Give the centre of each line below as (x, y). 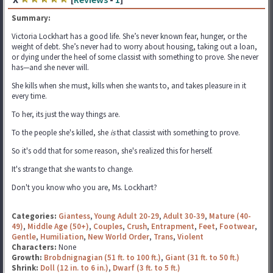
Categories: (34, 216)
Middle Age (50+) (58, 226)
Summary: (31, 18)
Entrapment (173, 226)
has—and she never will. (50, 67)
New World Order (119, 236)
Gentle (24, 236)
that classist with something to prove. (178, 132)
